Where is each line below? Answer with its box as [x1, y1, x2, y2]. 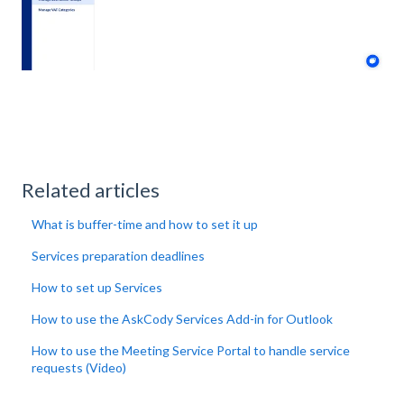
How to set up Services [32, 279, 163, 295]
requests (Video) [32, 359, 127, 375]
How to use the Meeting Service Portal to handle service [32, 342, 351, 358]
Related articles [22, 177, 160, 202]
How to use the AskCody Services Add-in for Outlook [32, 310, 334, 326]
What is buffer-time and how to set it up [32, 216, 259, 232]
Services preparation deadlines [32, 247, 206, 263]
